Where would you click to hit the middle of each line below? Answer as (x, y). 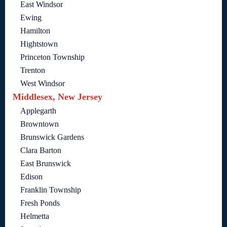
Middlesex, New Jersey (58, 97)
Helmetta (35, 216)
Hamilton (35, 31)
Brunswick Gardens (52, 137)
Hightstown (39, 44)
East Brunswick (46, 164)
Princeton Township (52, 57)
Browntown (40, 124)
